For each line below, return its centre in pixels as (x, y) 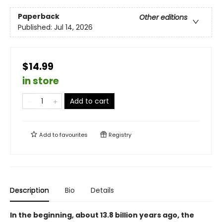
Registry (119, 135)
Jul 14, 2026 (73, 28)
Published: (36, 28)
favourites (74, 135)
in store (41, 81)
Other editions (163, 18)
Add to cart (89, 101)
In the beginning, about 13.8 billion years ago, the (102, 215)
